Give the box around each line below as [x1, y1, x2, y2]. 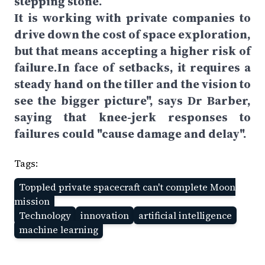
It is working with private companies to [14, 9, 251, 26]
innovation [80, 209, 129, 222]
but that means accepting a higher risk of [14, 43, 251, 59]
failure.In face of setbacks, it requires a [14, 59, 251, 76]
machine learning [19, 223, 98, 236]
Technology [19, 209, 71, 222]
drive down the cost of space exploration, [14, 26, 251, 43]
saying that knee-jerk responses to [14, 109, 251, 125]
